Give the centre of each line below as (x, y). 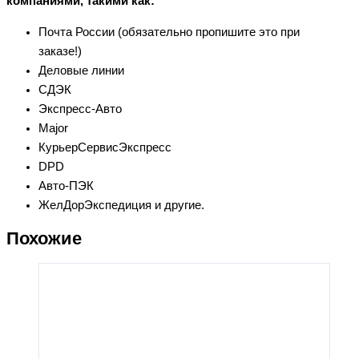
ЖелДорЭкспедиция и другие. (121, 205)
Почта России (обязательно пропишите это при (169, 32)
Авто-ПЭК (66, 186)
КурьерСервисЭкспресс (105, 147)
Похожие (44, 238)
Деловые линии (81, 70)
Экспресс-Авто (80, 109)
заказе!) (60, 51)
